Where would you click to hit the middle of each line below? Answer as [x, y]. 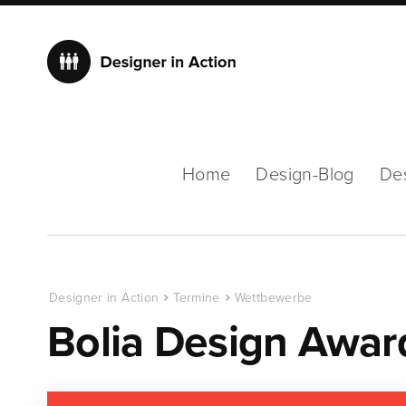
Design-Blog [305, 175]
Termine [197, 298]
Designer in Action [104, 298]
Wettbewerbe [273, 298]
